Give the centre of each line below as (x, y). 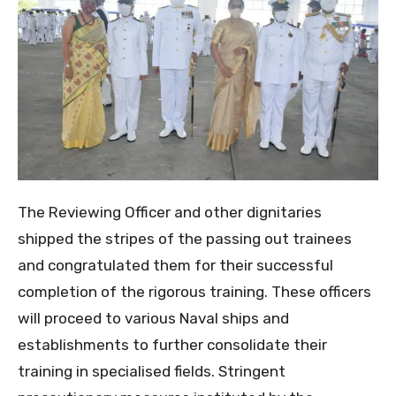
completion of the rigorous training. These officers (194, 291)
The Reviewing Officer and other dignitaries (170, 212)
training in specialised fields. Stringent (152, 371)
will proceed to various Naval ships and (153, 318)
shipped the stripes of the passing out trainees (185, 238)
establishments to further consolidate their (172, 344)
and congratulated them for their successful (175, 265)
